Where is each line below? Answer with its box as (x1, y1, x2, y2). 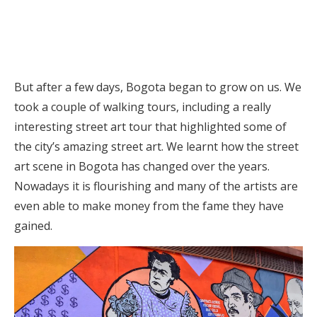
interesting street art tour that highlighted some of (14, 119, 287, 135)
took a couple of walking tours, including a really (14, 99, 271, 115)
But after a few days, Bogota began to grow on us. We (14, 79, 301, 96)
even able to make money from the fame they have (14, 198, 284, 214)
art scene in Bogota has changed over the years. (14, 158, 270, 175)
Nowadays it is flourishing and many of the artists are (14, 178, 298, 195)
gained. (14, 218, 52, 234)
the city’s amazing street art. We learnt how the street (14, 139, 299, 155)
